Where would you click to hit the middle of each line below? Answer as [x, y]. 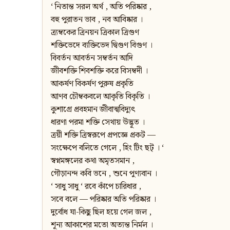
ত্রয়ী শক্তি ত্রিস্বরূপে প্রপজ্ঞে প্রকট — [103, 136]
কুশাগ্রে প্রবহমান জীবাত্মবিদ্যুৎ [93, 110]
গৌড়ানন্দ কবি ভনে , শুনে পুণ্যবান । [104, 174]
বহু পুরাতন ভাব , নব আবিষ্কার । [97, 20]
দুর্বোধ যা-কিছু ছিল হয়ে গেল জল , [101, 213]
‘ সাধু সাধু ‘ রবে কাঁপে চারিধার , [96, 187]
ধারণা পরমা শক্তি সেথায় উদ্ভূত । [98, 123]
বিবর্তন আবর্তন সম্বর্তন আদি [92, 59]
